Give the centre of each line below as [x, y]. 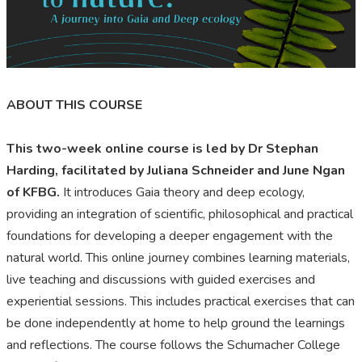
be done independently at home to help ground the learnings [176, 324]
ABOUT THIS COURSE [74, 105]
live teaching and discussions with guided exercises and [161, 280]
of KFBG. [33, 193]
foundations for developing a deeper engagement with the [170, 236]
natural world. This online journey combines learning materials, [178, 258]
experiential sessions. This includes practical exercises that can [181, 302]
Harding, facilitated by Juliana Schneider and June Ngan [176, 171]
